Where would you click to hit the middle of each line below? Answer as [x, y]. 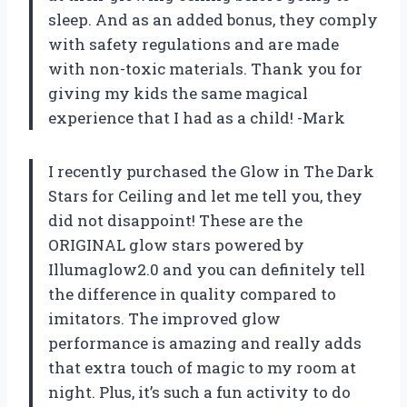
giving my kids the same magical [178, 94]
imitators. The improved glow [164, 319]
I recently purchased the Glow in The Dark [211, 172]
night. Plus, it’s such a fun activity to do [199, 392]
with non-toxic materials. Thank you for [205, 69]
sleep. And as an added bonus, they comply [213, 20]
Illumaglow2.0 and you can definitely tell [207, 270]
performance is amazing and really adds [205, 343]
